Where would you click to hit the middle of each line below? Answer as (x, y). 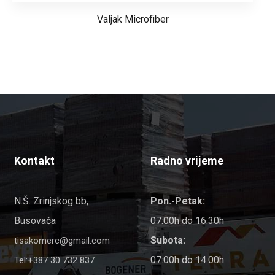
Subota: (168, 240)
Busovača (35, 220)
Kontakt (35, 160)
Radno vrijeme (187, 160)
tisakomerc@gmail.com (62, 240)
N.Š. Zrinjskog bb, (52, 201)
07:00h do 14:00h (188, 260)
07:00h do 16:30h (188, 220)
